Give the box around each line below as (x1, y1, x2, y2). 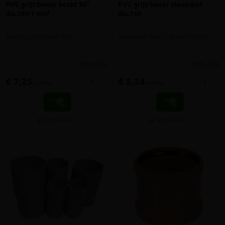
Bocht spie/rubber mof (6, 33, 72, 42)
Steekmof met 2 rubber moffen (118, 33, 209, 42)
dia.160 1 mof (6, 9, 50, 19)
